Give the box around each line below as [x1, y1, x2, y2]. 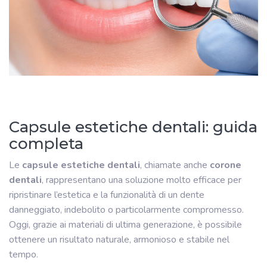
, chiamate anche [140, 158, 210, 172]
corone [210, 158, 241, 172]
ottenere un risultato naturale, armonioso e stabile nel [9, 232, 229, 246]
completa [9, 133, 83, 153]
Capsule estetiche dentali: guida [9, 117, 257, 136]
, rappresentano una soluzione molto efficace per [42, 173, 241, 187]
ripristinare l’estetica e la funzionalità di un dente [9, 188, 204, 201]
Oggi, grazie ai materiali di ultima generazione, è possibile [9, 218, 242, 231]
